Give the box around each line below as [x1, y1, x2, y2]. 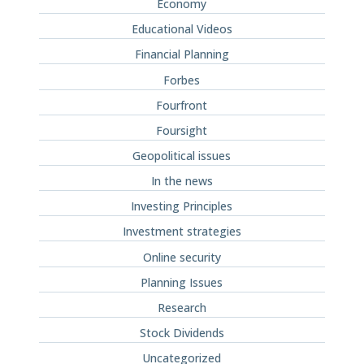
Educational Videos [131, 21, 232, 37]
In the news [150, 173, 213, 189]
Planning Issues [141, 274, 223, 290]
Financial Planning [134, 46, 229, 63]
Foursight [156, 122, 208, 138]
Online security [142, 249, 221, 265]
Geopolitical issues [132, 147, 232, 163]
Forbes [163, 71, 201, 88]
